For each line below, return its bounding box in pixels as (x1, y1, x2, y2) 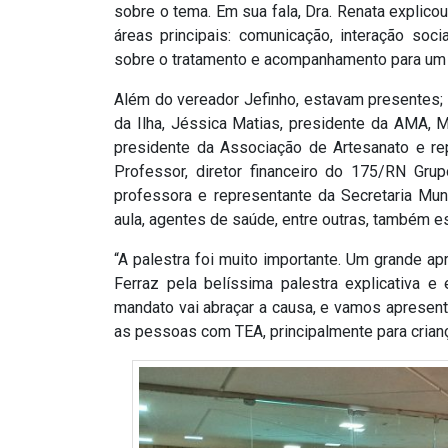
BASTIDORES (32, 94, 176, 123)
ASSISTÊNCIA (32, 4, 184, 33)
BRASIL (32, 200, 113, 229)
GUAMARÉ (32, 327, 149, 356)
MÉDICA (32, 41, 122, 70)
